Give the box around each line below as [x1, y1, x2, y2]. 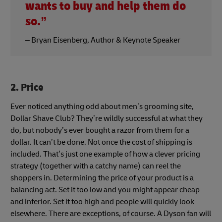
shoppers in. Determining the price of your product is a [10, 172, 194, 183]
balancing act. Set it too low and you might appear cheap [10, 184, 200, 195]
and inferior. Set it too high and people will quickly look [10, 196, 194, 207]
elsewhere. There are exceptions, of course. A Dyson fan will [10, 208, 211, 219]
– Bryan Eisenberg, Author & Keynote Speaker [25, 35, 180, 45]
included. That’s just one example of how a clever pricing [10, 149, 200, 159]
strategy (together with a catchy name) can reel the [10, 161, 181, 171]
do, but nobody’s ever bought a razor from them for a [10, 125, 189, 135]
